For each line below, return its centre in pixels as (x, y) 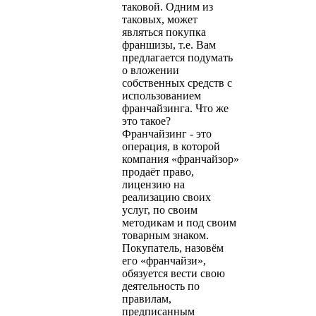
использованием (162, 95)
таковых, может (160, 19)
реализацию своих (166, 197)
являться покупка (164, 32)
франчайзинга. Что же (175, 108)
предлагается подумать (177, 57)
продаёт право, (158, 171)
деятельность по (161, 286)
